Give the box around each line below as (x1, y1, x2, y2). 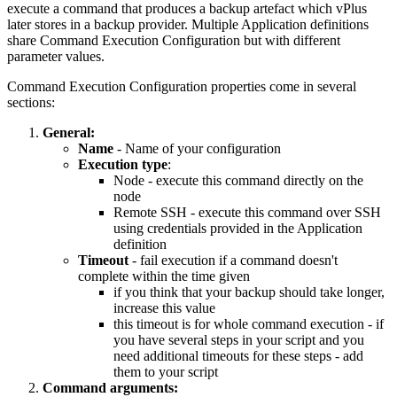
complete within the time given (78, 269, 250, 284)
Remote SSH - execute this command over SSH (113, 205, 381, 221)
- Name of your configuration (113, 141, 281, 157)
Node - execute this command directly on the (113, 173, 363, 189)
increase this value (113, 300, 215, 316)
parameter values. (7, 49, 105, 65)
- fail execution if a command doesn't (128, 253, 338, 269)
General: (43, 125, 95, 141)
